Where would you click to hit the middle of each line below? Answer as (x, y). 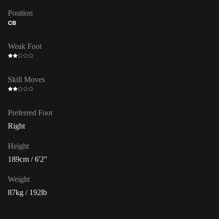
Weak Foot (25, 46)
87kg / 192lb (27, 192)
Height (18, 146)
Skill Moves (26, 79)
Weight (19, 179)
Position (20, 13)
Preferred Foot (30, 112)
